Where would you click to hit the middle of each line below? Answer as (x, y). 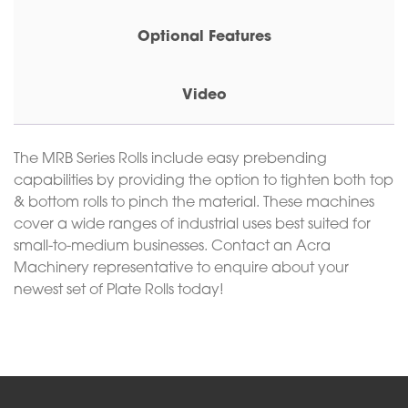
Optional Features (204, 37)
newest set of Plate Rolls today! (119, 290)
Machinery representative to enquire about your (181, 268)
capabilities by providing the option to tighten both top (204, 181)
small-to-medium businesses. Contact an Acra (172, 246)
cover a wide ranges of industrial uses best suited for (192, 224)
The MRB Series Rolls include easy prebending (170, 159)
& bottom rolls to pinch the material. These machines (194, 203)
